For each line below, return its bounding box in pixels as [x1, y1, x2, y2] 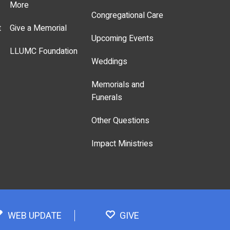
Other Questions [91, 114, 150, 127]
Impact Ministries [91, 138, 154, 150]
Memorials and [91, 79, 145, 91]
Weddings [91, 55, 128, 68]
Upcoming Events [91, 32, 154, 45]
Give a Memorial [10, 22, 67, 35]
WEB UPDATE [7, 209, 62, 223]
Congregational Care [91, 9, 164, 22]
